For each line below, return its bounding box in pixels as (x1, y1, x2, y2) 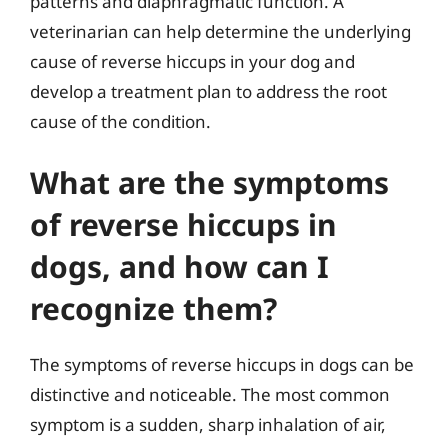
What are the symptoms (30, 162, 389, 203)
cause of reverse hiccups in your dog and (30, 49, 355, 73)
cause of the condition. (30, 109, 211, 133)
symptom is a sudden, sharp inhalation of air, (30, 413, 386, 436)
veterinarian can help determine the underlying (30, 19, 411, 43)
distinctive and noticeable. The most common (30, 383, 390, 406)
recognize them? (30, 288, 277, 329)
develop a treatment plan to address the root (30, 79, 387, 103)
